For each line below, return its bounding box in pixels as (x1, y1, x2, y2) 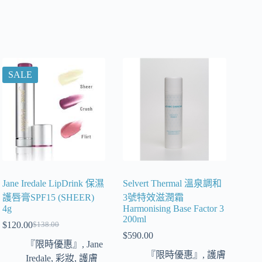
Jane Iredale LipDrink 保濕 (2, 178, 105, 188)
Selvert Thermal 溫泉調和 (123, 178, 222, 188)
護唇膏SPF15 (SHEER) (2, 192, 95, 202)
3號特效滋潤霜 (123, 192, 184, 202)
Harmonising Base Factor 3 (123, 203, 225, 213)
